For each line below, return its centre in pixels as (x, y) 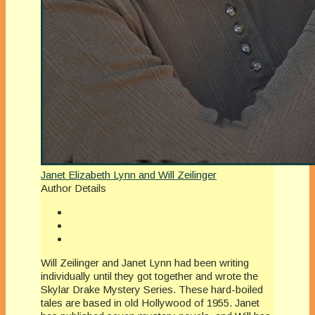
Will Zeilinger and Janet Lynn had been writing (145, 262)
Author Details (73, 188)
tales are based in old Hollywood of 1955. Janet (150, 302)
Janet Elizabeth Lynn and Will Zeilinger (129, 174)
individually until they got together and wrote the (149, 276)
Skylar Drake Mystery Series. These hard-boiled (152, 289)
